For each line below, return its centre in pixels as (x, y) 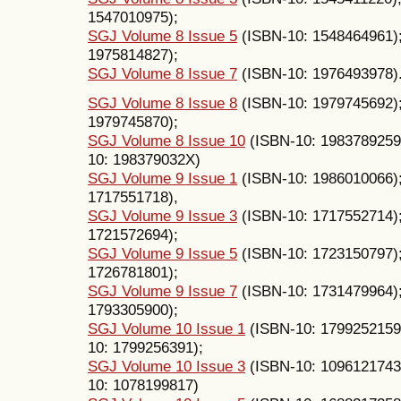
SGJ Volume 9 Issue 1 (162, 178)
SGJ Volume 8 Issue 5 (162, 36)
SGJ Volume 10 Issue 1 (166, 328)
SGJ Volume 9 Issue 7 (162, 290)
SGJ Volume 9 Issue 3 (162, 215)
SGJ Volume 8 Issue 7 (162, 74)
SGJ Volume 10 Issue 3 (166, 366)
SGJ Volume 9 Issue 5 (162, 253)
